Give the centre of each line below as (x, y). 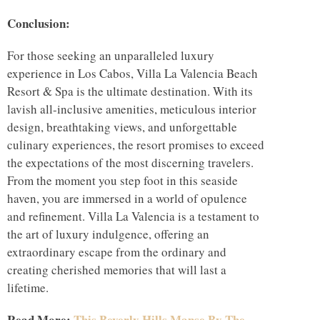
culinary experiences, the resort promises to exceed (136, 144)
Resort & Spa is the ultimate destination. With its (130, 91)
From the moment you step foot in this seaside (122, 180)
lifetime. (28, 287)
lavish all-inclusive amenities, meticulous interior (132, 109)
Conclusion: (39, 23)
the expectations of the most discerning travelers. (130, 162)
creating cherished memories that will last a (117, 269)
